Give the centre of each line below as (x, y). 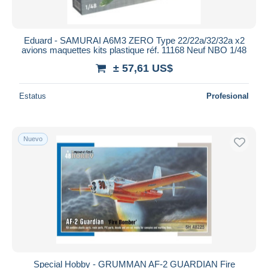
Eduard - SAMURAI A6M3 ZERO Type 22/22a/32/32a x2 (134, 40)
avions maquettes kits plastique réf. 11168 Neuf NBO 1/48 (134, 50)
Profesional (228, 96)
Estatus (33, 96)
